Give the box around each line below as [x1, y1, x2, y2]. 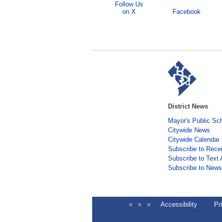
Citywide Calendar [168, 136, 220, 144]
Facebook [172, 8, 201, 16]
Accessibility [160, 201, 197, 209]
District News [168, 103, 208, 111]
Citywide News [168, 126, 210, 134]
